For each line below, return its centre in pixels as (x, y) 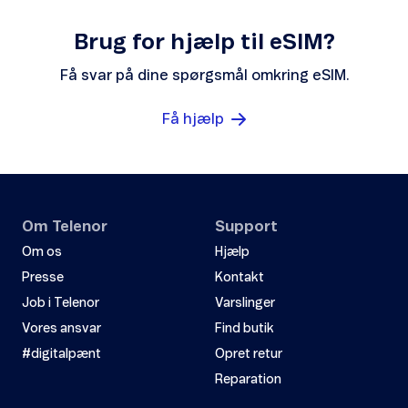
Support (246, 227)
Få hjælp (193, 120)
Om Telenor (65, 227)
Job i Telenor (61, 304)
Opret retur (249, 355)
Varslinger (245, 304)
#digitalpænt (61, 355)
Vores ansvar (61, 329)
